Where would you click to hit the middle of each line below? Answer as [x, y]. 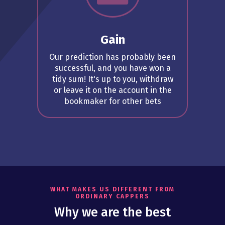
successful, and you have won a [113, 68]
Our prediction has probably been [113, 57]
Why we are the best [113, 213]
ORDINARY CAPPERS [113, 197]
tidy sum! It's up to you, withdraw [113, 79]
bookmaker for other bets [113, 101]
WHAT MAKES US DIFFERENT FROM [113, 190]
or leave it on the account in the [113, 90]
